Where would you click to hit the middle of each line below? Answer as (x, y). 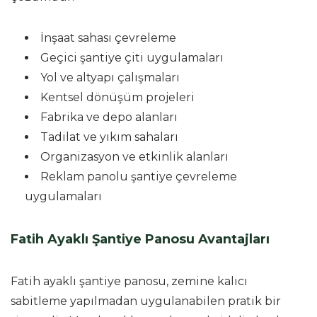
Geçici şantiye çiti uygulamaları (132, 57)
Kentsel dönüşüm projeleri (117, 97)
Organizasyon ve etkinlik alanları (134, 156)
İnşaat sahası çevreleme (108, 38)
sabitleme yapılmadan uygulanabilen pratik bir (146, 301)
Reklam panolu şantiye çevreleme (139, 176)
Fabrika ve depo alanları (109, 117)
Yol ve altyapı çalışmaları (110, 77)
